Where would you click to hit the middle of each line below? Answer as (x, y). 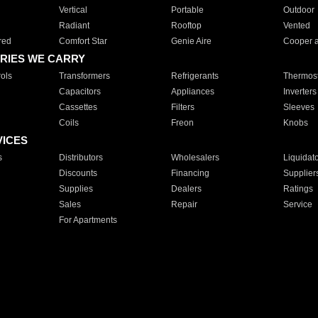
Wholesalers (195, 158)
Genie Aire (191, 41)
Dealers (186, 189)
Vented (296, 26)
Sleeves (298, 107)
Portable (187, 10)
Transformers (84, 76)
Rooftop (186, 26)
